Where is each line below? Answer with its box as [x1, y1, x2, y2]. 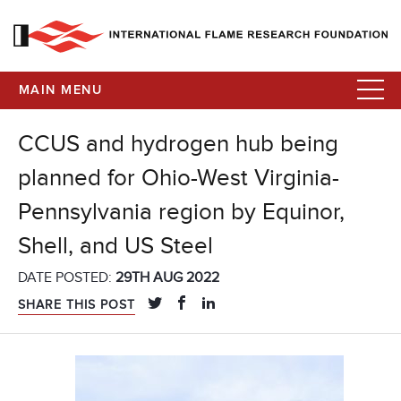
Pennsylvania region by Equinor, [18, 199, 345, 226]
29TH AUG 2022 [115, 269, 219, 287]
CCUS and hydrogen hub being [18, 131, 338, 158]
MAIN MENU [19, 84, 102, 97]
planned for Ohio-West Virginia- [18, 165, 339, 192]
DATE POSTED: [18, 269, 115, 287]
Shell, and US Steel [18, 233, 213, 260]
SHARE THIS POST [18, 297, 135, 313]
